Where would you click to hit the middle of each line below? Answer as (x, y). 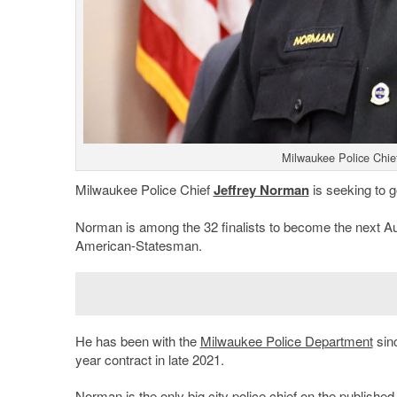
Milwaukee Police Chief (144, 190)
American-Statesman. (138, 245)
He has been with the (137, 341)
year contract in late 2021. (149, 360)
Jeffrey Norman (261, 190)
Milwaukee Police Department (286, 341)
